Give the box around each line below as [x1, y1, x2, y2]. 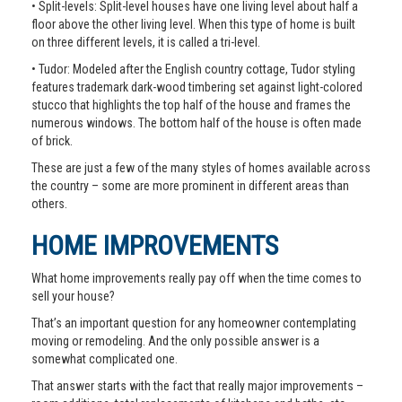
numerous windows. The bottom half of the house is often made [31, 116, 362, 130]
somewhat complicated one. [31, 352, 178, 366]
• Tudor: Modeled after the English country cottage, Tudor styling [31, 62, 355, 76]
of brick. [31, 134, 73, 148]
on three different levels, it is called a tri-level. [31, 35, 260, 49]
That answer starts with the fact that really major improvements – [31, 379, 363, 393]
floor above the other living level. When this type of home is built [31, 17, 355, 31]
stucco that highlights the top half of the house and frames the [31, 98, 351, 112]
